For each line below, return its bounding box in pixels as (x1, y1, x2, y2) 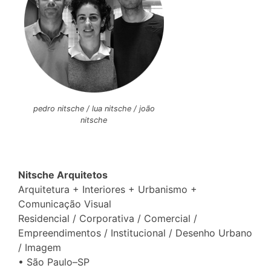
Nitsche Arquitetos (18, 168, 108, 181)
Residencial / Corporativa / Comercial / (18, 212, 197, 224)
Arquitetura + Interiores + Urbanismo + (18, 183, 197, 195)
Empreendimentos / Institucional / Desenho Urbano (18, 226, 252, 239)
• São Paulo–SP (18, 255, 90, 268)
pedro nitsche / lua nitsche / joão (33, 104, 155, 114)
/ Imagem (18, 241, 61, 253)
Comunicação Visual (18, 197, 111, 210)
